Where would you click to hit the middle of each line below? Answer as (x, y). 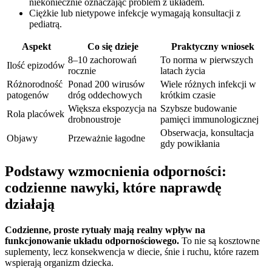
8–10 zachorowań (102, 60)
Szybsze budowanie (199, 109)
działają (30, 204)
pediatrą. (46, 24)
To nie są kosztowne (219, 240)
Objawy (22, 138)
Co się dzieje (113, 47)
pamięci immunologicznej (209, 120)
